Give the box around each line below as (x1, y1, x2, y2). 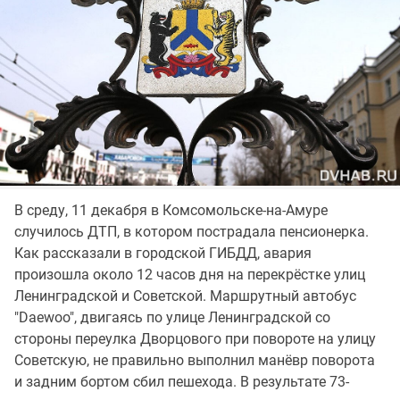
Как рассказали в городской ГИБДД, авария (14, 244, 312, 262)
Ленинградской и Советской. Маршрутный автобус (14, 287, 356, 304)
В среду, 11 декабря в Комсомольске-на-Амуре (14, 201, 328, 219)
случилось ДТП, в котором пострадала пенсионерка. (14, 222, 369, 240)
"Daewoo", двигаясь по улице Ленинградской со (14, 308, 330, 326)
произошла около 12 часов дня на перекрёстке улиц (14, 265, 365, 283)
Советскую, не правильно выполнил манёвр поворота (14, 351, 375, 369)
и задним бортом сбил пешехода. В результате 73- (14, 372, 349, 390)
